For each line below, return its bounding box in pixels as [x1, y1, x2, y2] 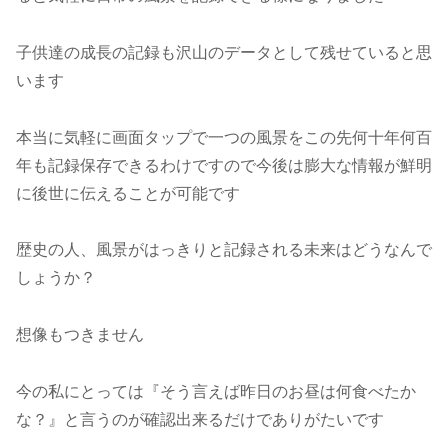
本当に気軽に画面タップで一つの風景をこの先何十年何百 [16, 126, 432, 147]
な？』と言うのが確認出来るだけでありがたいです [16, 409, 384, 430]
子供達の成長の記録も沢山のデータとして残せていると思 [16, 41, 432, 62]
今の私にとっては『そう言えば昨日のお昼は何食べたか [16, 381, 416, 402]
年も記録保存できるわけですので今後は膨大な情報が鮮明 [16, 154, 432, 175]
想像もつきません [16, 324, 144, 345]
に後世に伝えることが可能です [16, 182, 240, 203]
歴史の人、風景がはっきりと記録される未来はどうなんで [16, 239, 432, 260]
